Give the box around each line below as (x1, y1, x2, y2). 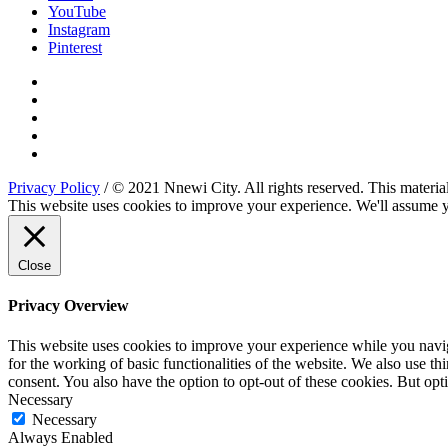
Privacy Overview (8, 297, 129, 315)
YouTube (48, 3, 106, 21)
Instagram (48, 21, 110, 39)
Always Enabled (8, 428, 113, 446)
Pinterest (48, 39, 102, 57)
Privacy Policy (8, 179, 100, 197)
